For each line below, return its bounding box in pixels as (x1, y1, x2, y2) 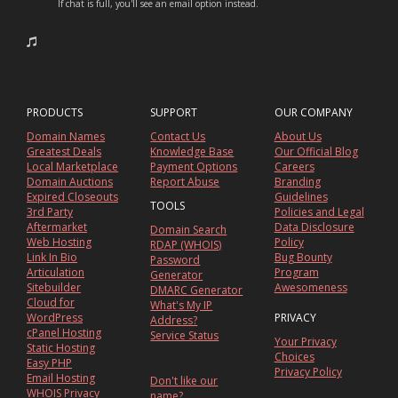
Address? (150, 313, 198, 329)
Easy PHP (27, 355, 72, 371)
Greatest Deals (27, 144, 101, 160)
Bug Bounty (274, 250, 332, 266)
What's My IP (150, 298, 213, 314)
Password (150, 252, 201, 268)
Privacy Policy (274, 364, 342, 380)
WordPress (27, 310, 83, 326)
